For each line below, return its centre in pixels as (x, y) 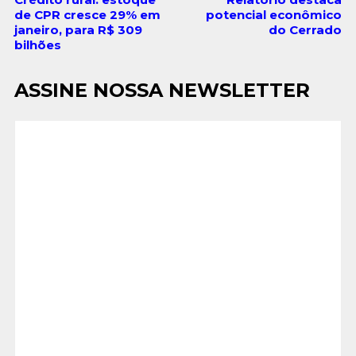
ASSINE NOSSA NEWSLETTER (162, 90)
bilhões (37, 44)
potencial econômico (274, 14)
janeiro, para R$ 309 (78, 29)
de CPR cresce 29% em (87, 14)
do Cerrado (306, 29)
